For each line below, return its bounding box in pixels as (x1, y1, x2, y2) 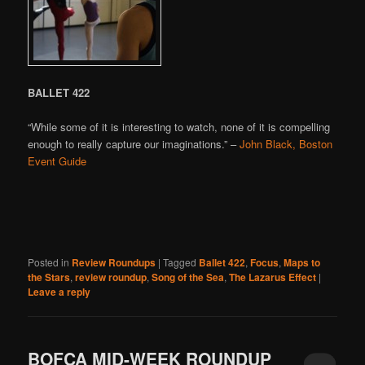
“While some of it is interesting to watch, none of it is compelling (28, 118, 331, 134)
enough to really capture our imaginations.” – (28, 135, 240, 152)
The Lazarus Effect (229, 270, 317, 284)
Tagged (163, 255, 197, 269)
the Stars (28, 270, 71, 284)
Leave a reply (28, 284, 91, 299)
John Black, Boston (240, 135, 333, 152)
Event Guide (28, 152, 87, 169)
